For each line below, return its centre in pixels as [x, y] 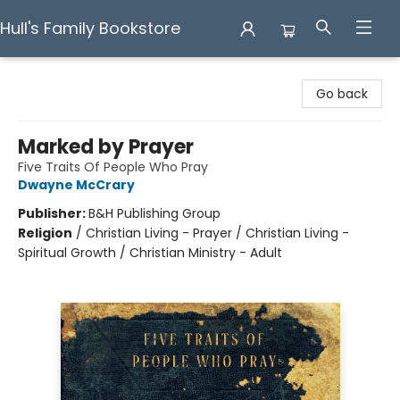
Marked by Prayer [106, 147]
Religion [45, 233]
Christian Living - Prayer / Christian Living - [217, 233]
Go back [342, 94]
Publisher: [53, 213]
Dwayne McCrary [76, 185]
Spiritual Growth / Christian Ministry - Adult [150, 253]
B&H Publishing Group [154, 213]
